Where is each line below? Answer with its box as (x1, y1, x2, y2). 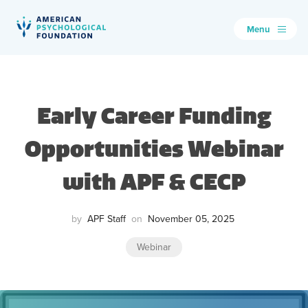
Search (16, 64, 54, 81)
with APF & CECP (63, 168, 245, 195)
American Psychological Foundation (16, 38, 208, 56)
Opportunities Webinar (24, 135, 284, 162)
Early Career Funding (36, 102, 272, 129)
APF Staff (87, 212, 126, 225)
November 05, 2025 (147, 212, 234, 225)
